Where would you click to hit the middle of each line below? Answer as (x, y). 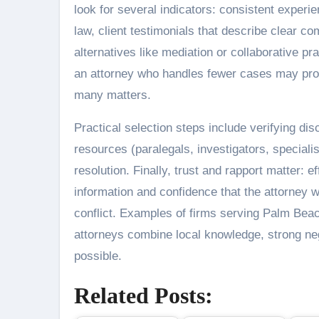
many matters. (113, 95)
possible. (98, 256)
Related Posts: (143, 296)
